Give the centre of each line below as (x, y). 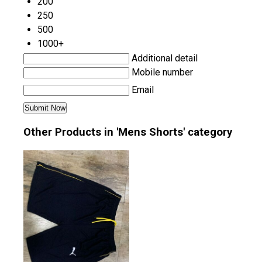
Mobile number (162, 72)
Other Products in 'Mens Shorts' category (128, 132)
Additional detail (165, 58)
